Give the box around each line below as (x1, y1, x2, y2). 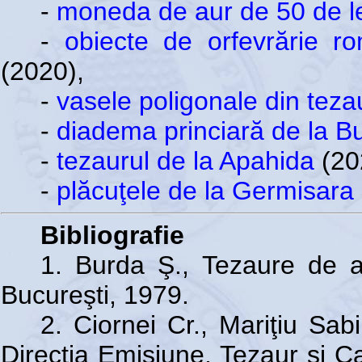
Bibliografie (40, 221, 184, 250)
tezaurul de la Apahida (56, 146, 314, 175)
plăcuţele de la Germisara (56, 176, 354, 205)
